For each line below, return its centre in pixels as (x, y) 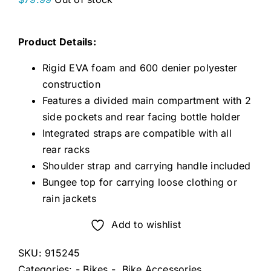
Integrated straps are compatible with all (137, 133)
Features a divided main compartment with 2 (147, 100)
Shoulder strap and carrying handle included (147, 166)
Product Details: (57, 42)
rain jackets (69, 198)
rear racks (66, 149)
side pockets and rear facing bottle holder (142, 117)
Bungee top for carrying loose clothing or (140, 182)
